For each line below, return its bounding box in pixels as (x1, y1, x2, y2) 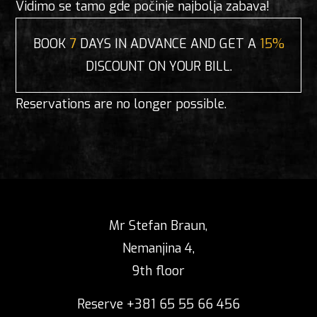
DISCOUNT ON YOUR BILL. (85, 57, 232, 75)
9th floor (132, 262, 185, 279)
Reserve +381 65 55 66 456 (76, 295, 240, 313)
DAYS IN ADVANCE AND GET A (76, 35, 260, 52)
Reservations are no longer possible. (16, 95, 227, 113)
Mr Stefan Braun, (109, 217, 208, 234)
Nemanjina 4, (122, 239, 195, 257)
